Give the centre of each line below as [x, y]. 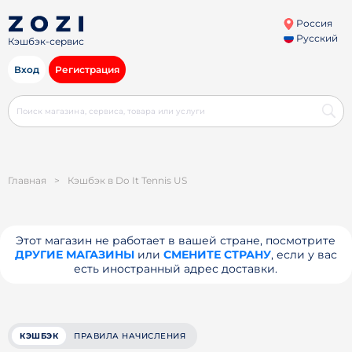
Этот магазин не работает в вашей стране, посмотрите [176, 240]
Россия [313, 23]
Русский [315, 38]
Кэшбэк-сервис [46, 42]
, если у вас [304, 255]
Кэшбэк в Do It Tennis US [127, 180]
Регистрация [87, 70]
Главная [27, 180]
